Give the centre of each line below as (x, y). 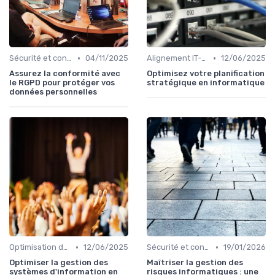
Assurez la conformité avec (65, 74)
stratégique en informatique (206, 83)
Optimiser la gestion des (59, 263)
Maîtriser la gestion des (195, 263)
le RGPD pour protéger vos (62, 83)
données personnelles (53, 92)
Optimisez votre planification (206, 74)
